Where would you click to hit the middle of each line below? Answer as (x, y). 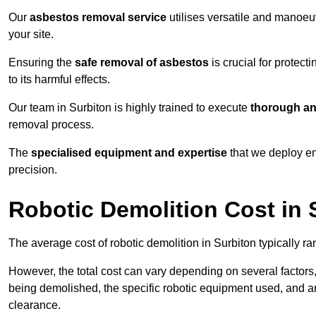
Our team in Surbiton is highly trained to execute (129, 108)
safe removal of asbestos (142, 63)
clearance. (35, 305)
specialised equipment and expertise (129, 153)
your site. (31, 35)
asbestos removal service (98, 18)
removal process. (51, 125)
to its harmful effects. (59, 80)
